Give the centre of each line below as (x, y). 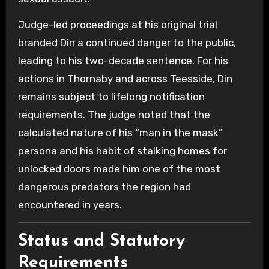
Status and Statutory (101, 242)
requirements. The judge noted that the (114, 115)
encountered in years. (70, 205)
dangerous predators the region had (104, 187)
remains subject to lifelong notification (111, 97)
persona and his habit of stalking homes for (122, 151)
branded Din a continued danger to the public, (127, 43)
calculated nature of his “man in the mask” (120, 133)
